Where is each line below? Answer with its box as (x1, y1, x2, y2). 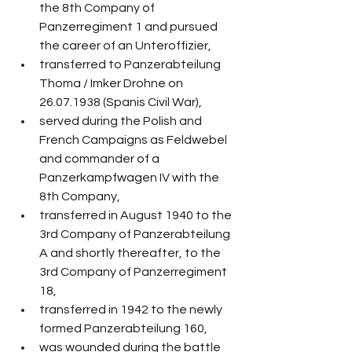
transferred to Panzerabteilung (39, 58, 223, 71)
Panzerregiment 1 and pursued (39, 20, 220, 34)
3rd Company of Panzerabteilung (39, 228, 233, 241)
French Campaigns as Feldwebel (39, 134, 229, 147)
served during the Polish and (39, 115, 204, 128)
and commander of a (39, 152, 162, 166)
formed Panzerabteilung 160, (39, 322, 207, 335)
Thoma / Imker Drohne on (39, 77, 185, 90)
